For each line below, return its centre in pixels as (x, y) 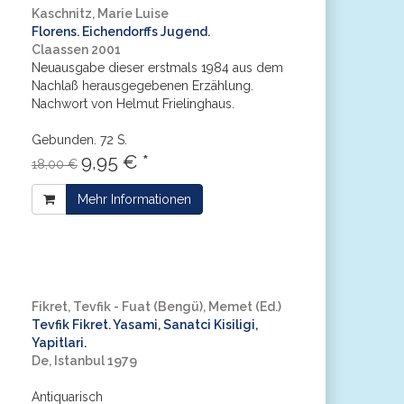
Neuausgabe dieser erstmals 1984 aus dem (157, 68)
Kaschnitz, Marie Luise (100, 14)
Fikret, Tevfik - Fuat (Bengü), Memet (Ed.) (156, 307)
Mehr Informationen (134, 199)
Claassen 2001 (76, 50)
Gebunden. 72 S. (79, 140)
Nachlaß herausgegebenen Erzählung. (142, 86)
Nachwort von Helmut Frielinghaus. (133, 104)
